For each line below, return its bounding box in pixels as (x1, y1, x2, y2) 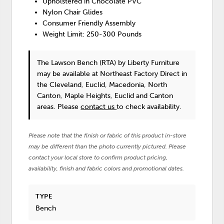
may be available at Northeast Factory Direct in (37, 69, 187, 78)
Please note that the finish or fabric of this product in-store (28, 132, 187, 139)
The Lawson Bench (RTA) (37, 58, 118, 67)
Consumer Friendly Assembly (42, 19, 136, 28)
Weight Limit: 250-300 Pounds (42, 30, 142, 39)
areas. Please (37, 102, 81, 111)
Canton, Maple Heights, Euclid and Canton (37, 91, 173, 100)
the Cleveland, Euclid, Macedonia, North (37, 80, 167, 89)
